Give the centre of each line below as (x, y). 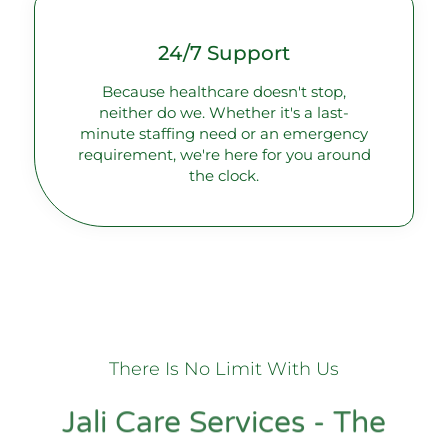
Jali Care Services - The (224, 423)
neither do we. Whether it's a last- (224, 112)
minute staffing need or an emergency (224, 133)
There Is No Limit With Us (224, 369)
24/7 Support (224, 52)
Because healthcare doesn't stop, (224, 91)
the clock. (224, 175)
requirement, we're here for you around (224, 154)
